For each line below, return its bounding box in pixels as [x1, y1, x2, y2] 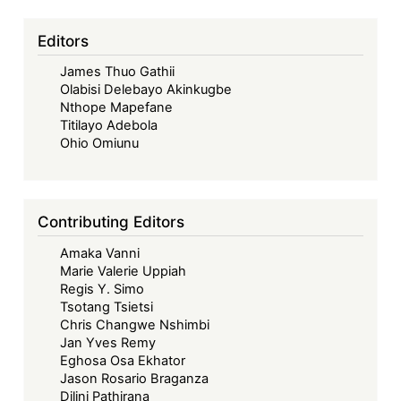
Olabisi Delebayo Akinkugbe [60, 81, 233, 98]
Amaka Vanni [60, 245, 141, 262]
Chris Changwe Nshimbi [60, 317, 210, 334]
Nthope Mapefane [60, 99, 174, 116]
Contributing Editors [38, 212, 185, 232]
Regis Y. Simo [60, 281, 145, 298]
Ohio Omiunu [60, 135, 140, 152]
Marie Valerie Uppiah [60, 263, 187, 280]
